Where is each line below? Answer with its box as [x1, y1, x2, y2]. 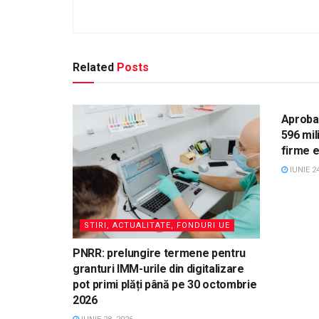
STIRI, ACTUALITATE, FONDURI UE [84, 221, 230, 231]
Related [73, 61, 114, 75]
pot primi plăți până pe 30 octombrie [73, 278, 257, 292]
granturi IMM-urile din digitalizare [73, 262, 244, 276]
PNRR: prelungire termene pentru [73, 246, 246, 261]
